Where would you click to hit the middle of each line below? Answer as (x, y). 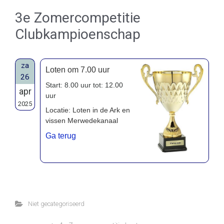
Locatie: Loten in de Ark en (88, 110)
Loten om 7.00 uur (77, 69)
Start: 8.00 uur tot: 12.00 (84, 85)
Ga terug (61, 135)
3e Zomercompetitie (78, 17)
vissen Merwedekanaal (82, 120)
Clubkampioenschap (78, 34)
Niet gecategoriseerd (56, 203)
